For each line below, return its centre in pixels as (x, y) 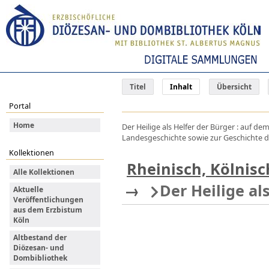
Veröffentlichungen (48, 199)
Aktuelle (28, 189)
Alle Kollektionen (44, 172)
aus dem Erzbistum (48, 210)
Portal (20, 105)
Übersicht (234, 87)
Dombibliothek (40, 258)
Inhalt (181, 87)
